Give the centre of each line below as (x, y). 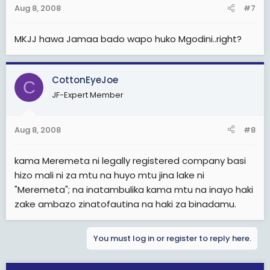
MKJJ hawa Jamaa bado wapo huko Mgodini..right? (128, 39)
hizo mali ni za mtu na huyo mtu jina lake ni (109, 175)
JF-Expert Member (88, 95)
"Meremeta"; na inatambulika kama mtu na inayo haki (134, 189)
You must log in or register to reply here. (172, 238)
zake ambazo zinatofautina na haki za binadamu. (125, 204)
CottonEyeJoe (85, 80)
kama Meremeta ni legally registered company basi (130, 160)
